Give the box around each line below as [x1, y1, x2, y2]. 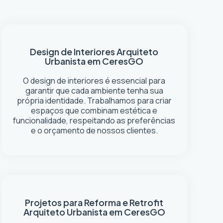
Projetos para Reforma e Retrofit [25, 197, 164, 208]
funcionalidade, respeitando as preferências [13, 115, 176, 126]
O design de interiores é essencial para [23, 75, 166, 86]
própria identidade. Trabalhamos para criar [16, 95, 172, 106]
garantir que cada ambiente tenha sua [25, 85, 163, 96]
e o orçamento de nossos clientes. [30, 125, 158, 136]
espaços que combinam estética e [31, 105, 158, 116]
